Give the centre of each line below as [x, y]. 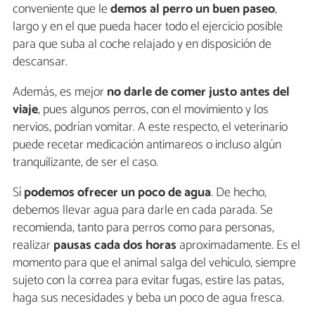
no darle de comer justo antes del [198, 92]
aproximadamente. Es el [238, 245]
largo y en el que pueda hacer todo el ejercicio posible [148, 26]
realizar [33, 245]
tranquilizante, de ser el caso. [85, 162]
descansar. [40, 62]
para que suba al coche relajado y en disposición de [142, 44]
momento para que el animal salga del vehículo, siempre [154, 263]
